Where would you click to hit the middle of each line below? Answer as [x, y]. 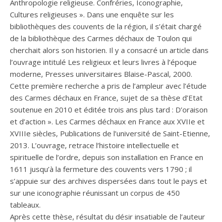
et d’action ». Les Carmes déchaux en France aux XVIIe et [107, 121]
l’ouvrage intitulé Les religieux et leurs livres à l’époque [103, 62]
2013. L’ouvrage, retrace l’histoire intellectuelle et [94, 145]
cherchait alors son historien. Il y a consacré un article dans [109, 50]
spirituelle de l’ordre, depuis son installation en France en [107, 157]
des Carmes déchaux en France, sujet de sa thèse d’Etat [106, 97]
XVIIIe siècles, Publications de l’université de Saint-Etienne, [110, 133]
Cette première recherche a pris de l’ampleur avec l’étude [108, 85]
